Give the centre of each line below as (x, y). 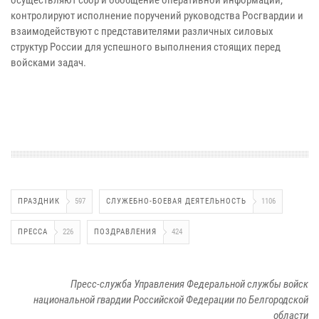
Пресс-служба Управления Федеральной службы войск (189, 284)
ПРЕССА (33, 231)
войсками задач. (48, 62)
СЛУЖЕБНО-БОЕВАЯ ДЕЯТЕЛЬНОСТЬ (176, 201)
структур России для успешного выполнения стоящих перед (146, 47)
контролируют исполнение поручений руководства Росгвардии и (157, 15)
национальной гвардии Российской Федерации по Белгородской (171, 299)
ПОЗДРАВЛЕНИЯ (125, 231)
